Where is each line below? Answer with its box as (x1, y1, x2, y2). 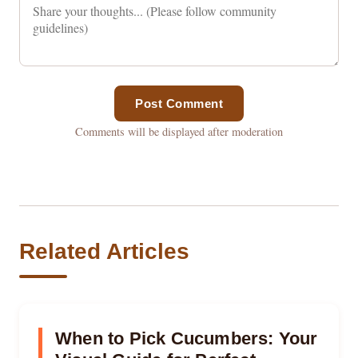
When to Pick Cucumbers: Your (55, 328, 318, 348)
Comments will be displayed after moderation (75, 124, 283, 140)
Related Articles (19, 239, 189, 265)
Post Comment (135, 97, 223, 111)
